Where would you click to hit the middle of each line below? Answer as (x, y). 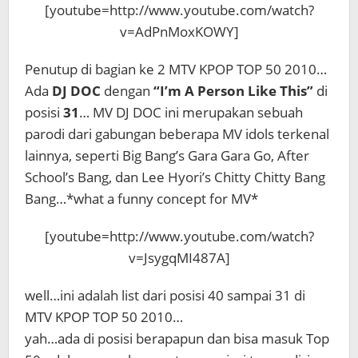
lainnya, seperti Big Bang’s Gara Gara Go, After (167, 155)
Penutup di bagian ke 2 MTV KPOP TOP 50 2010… (176, 69)
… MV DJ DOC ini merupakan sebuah (191, 112)
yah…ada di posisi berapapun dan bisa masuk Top (177, 338)
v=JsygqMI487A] (179, 258)
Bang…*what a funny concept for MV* (141, 199)
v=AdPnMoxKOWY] (179, 32)
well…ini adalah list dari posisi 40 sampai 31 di (165, 295)
